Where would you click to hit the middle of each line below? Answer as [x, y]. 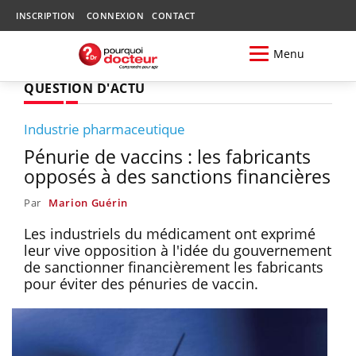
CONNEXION [115, 15]
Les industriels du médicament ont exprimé [170, 233]
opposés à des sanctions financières [177, 176]
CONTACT [174, 15]
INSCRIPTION [46, 15]
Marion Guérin [88, 202]
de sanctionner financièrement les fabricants [174, 267]
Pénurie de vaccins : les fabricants [167, 156]
